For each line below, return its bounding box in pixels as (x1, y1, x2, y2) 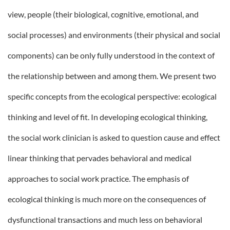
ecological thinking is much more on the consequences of (8, 194, 206, 204)
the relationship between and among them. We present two (8, 71, 216, 81)
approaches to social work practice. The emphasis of (8, 174, 189, 183)
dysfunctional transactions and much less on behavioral (8, 215, 202, 224)
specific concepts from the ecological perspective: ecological (8, 91, 217, 101)
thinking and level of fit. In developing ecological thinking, (8, 112, 207, 122)
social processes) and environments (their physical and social (8, 30, 220, 40)
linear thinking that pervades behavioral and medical (8, 153, 191, 163)
